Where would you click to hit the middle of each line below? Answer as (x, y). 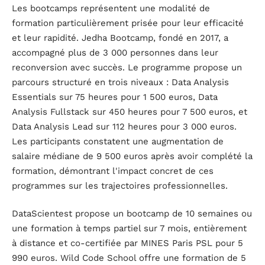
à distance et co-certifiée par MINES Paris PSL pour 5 (127, 243)
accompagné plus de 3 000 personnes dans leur (115, 52)
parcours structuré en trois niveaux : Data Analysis (120, 82)
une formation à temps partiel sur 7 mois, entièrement (129, 229)
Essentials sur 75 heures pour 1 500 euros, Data (115, 97)
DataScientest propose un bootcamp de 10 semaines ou (132, 214)
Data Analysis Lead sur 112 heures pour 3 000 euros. (124, 126)
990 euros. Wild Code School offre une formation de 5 (129, 258)
